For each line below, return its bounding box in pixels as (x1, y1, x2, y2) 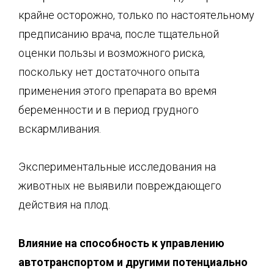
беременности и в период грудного (18, 103, 199, 116)
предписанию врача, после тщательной (18, 27, 219, 40)
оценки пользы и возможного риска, (18, 46, 205, 59)
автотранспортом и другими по (18, 255, 185, 268)
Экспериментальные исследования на (18, 160, 216, 173)
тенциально (185, 255, 248, 268)
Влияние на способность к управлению (18, 236, 224, 250)
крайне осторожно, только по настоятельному (18, 8, 254, 21)
